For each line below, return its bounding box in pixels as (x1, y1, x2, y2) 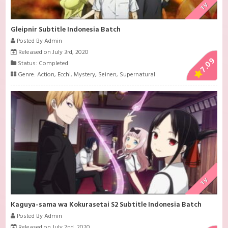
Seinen (98, 70, 117, 80)
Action (37, 70, 55, 80)
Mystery (74, 70, 96, 80)
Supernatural (120, 70, 156, 80)
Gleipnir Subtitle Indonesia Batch (11, 24, 121, 36)
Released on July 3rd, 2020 (17, 47, 89, 58)
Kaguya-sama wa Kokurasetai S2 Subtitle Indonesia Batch (11, 198, 202, 211)
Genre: (16, 70, 38, 80)
